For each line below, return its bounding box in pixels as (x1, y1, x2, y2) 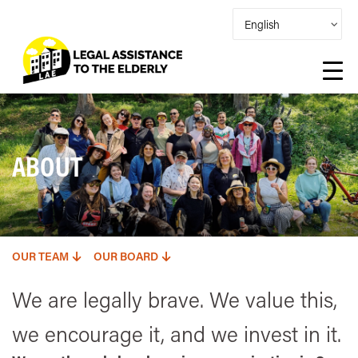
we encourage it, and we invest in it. (12, 320, 341, 348)
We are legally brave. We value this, (12, 285, 337, 314)
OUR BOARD (93, 249, 158, 265)
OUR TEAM (12, 249, 69, 265)
